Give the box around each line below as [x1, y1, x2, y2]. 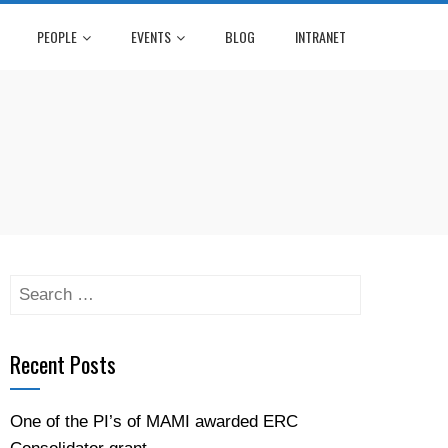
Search [9, 278, 62, 297]
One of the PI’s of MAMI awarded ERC [10, 412, 298, 431]
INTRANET [295, 26, 346, 47]
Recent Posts [10, 348, 116, 380]
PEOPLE [37, 26, 77, 47]
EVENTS [131, 26, 171, 47]
